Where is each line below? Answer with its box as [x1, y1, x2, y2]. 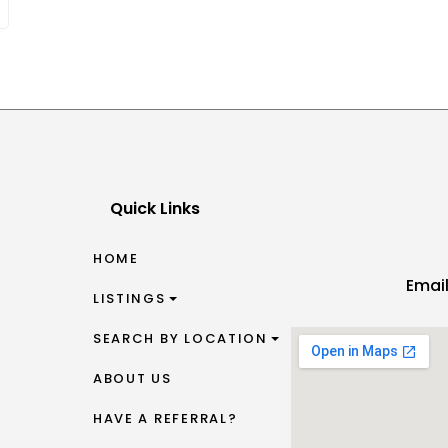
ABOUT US [92, 369, 172, 388]
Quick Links [109, 197, 200, 220]
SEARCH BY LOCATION [92, 329, 268, 348]
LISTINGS [92, 289, 166, 308]
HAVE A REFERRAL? [92, 409, 238, 428]
